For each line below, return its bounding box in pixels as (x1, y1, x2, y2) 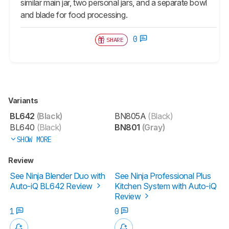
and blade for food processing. (20, 9, 128, 20)
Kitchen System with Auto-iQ (114, 180, 217, 191)
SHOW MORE (16, 134, 52, 144)
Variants (8, 96, 39, 105)
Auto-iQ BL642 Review (10, 180, 95, 191)
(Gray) (140, 122, 165, 132)
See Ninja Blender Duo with (10, 170, 105, 181)
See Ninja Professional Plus (114, 170, 211, 181)
